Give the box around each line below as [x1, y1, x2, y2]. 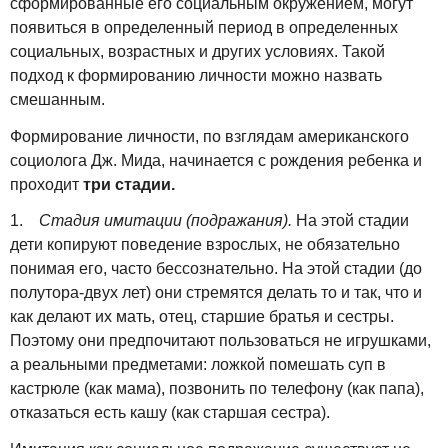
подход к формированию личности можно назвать [10, 66, 382, 84]
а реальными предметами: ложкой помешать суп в [10, 356, 386, 374]
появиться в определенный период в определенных [10, 18, 398, 36]
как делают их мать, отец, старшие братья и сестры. [10, 308, 394, 326]
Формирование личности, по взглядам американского [10, 127, 409, 145]
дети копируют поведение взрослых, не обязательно [10, 236, 400, 254]
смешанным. [10, 90, 105, 108]
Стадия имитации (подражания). [39, 212, 292, 230]
